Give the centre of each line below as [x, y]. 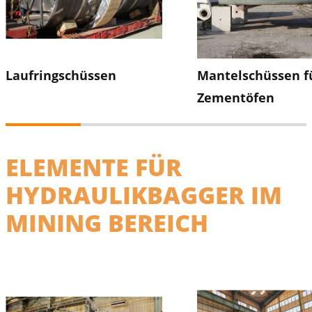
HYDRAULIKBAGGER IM [144, 195]
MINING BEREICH [107, 223]
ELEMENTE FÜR [94, 167]
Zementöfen [235, 97]
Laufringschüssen [61, 75]
